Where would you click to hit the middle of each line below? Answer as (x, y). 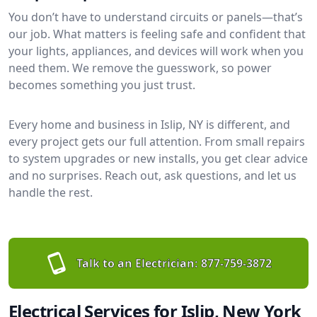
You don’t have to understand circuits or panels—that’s (156, 17)
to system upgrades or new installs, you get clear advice (158, 158)
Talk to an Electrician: (137, 263)
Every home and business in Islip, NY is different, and (149, 124)
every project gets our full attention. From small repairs (157, 141)
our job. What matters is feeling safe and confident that (157, 34)
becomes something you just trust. (102, 85)
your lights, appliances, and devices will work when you (156, 51)
